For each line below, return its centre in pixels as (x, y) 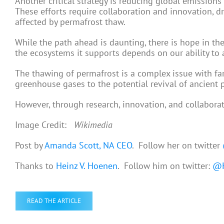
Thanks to (35, 166)
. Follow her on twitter (177, 145)
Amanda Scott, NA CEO (88, 145)
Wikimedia (93, 125)
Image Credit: (44, 125)
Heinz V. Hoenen (87, 166)
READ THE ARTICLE (54, 201)
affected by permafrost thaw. (70, 22)
